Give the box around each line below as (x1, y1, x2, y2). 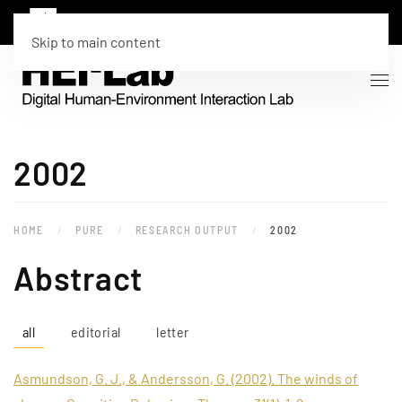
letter (156, 323, 189, 341)
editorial (71, 323, 121, 341)
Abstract (13, 258, 143, 298)
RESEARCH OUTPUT (135, 223, 240, 237)
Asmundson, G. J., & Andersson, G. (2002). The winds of (13, 370, 358, 388)
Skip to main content (31, 33, 161, 50)
